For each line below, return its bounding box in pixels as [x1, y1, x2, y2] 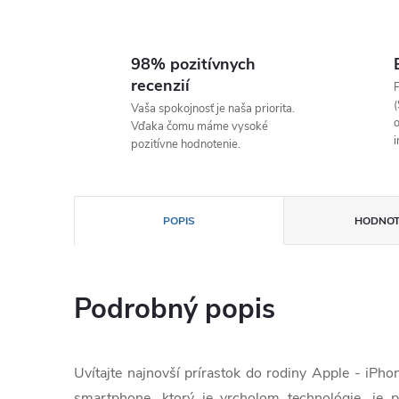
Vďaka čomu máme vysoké [131, 118, 268, 134]
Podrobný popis [74, 290, 275, 328]
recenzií [131, 75, 190, 96]
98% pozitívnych [131, 53, 256, 75]
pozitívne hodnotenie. [131, 136, 240, 152]
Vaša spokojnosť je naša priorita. [131, 101, 295, 117]
